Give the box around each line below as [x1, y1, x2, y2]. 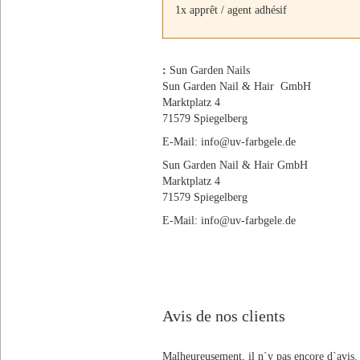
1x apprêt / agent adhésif [175, 4, 287, 16]
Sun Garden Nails [170, 64, 250, 76]
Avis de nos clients [162, 307, 285, 325]
